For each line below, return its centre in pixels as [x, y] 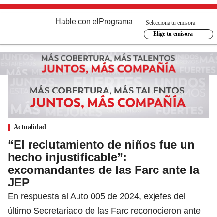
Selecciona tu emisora [170, 23]
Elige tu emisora [173, 34]
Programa [116, 22]
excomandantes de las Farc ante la [103, 170]
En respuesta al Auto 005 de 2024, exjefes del [97, 196]
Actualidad [30, 127]
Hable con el [77, 22]
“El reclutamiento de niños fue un [101, 144]
